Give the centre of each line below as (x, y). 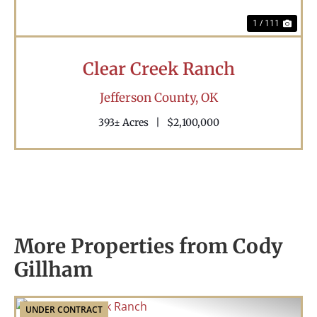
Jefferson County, (150, 98)
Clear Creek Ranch (158, 69)
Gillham (53, 270)
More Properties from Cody (149, 247)
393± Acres (123, 123)
